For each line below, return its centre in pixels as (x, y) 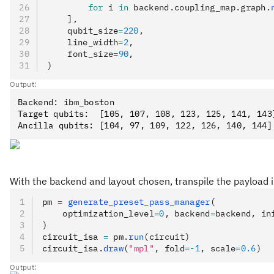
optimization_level (98, 213)
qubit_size (83, 31)
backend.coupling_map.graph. (200, 7)
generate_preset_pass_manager (136, 202)
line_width (83, 42)
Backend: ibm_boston (66, 102)
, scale (218, 248)
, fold (169, 248)
